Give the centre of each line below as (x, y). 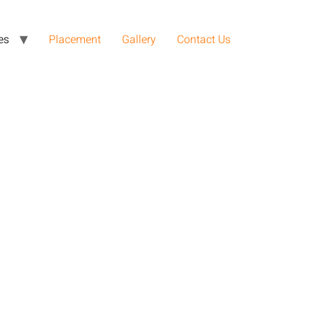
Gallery (139, 40)
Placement (75, 40)
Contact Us (204, 40)
